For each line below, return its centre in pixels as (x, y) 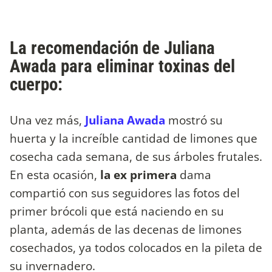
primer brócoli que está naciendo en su (117, 211)
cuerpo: (36, 84)
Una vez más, (47, 120)
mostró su (194, 120)
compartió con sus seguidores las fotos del (125, 192)
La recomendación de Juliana (112, 48)
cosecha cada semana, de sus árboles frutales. (136, 156)
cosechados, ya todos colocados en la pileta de (136, 247)
